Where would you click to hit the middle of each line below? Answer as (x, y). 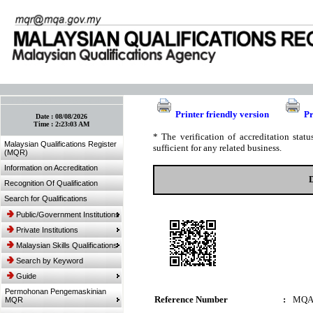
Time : (45, 124)
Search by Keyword (50, 261)
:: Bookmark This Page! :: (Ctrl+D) (62, 100)
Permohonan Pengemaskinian (56, 291)
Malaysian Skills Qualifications (67, 245)
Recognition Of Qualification (51, 183)
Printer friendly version (222, 114)
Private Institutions (47, 230)
